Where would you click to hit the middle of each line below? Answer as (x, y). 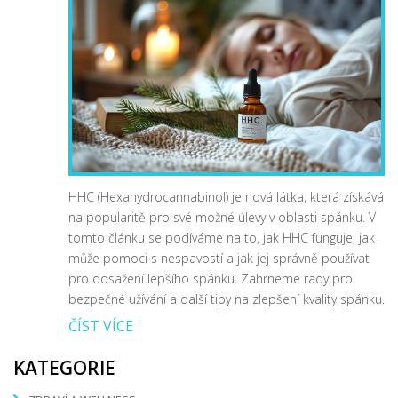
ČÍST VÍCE (101, 326)
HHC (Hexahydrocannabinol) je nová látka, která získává (226, 196)
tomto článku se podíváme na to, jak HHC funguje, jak (222, 237)
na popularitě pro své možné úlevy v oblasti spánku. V (222, 217)
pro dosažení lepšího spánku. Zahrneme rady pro (211, 278)
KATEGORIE (64, 367)
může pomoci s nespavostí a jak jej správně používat (219, 258)
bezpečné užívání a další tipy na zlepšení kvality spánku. (227, 298)
